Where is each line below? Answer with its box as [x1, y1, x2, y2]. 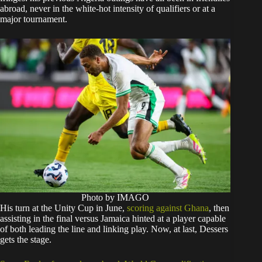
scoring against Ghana [127, 203, 209, 213]
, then [209, 203, 229, 213]
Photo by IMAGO [81, 192, 150, 203]
